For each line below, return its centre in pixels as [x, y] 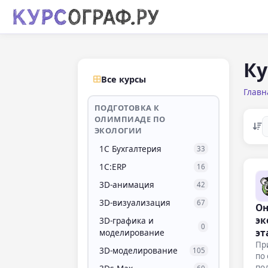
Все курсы [124, 79]
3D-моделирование [138, 250]
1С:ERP [112, 166]
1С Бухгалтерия [130, 148]
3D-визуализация [135, 202]
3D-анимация [127, 184]
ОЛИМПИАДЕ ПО [130, 119]
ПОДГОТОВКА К [127, 107]
